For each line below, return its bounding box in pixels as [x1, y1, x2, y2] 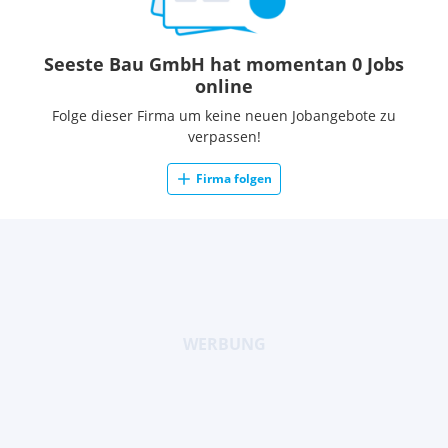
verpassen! [187, 127, 261, 146]
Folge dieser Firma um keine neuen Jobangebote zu [52, 106, 396, 125]
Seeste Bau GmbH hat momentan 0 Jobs [44, 52, 404, 76]
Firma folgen [196, 170, 272, 187]
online [195, 74, 253, 98]
